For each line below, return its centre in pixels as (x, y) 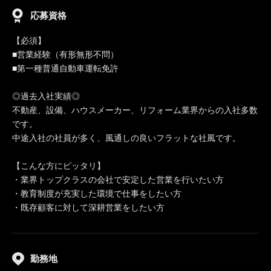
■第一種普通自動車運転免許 (65, 68)
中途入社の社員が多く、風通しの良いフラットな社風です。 (126, 138)
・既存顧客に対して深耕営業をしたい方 (88, 207)
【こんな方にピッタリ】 (59, 166)
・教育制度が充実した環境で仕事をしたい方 (97, 194)
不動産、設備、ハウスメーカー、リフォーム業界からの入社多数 (135, 110)
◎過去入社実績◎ (46, 96)
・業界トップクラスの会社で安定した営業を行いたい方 (118, 180)
